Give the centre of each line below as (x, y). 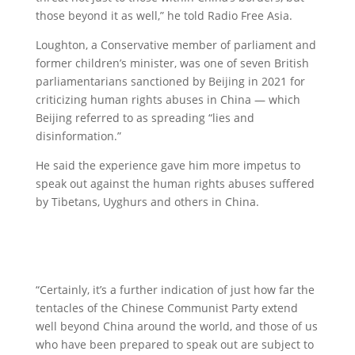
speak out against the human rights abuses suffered (175, 183)
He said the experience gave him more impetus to (168, 165)
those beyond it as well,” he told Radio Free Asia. (164, 15)
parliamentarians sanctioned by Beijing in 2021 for (170, 81)
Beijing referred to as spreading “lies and (145, 118)
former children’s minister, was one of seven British (172, 63)
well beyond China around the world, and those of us (176, 326)
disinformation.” (78, 136)
